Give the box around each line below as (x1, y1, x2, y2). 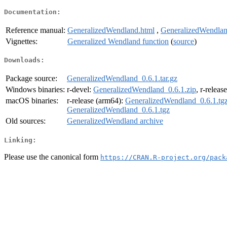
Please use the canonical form (4, 152, 100, 161)
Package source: (6, 74, 57, 83)
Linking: (4, 136, 36, 144)
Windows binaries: (6, 85, 65, 94)
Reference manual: (6, 25, 65, 34)
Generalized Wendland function (67, 36, 169, 46)
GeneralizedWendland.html (67, 25, 155, 34)
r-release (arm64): (67, 96, 125, 105)
